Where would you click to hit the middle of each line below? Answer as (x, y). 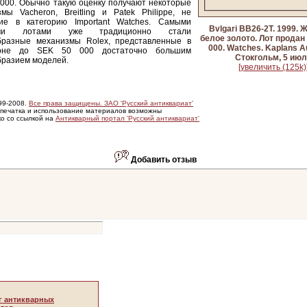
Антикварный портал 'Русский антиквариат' (127, 118)
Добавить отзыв (163, 160)
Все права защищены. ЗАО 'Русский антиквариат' (111, 103)
